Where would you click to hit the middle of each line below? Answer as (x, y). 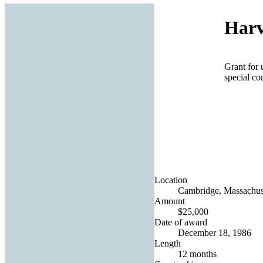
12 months (197, 254)
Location (171, 180)
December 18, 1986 (215, 232)
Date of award (181, 222)
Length (168, 243)
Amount (170, 201)
